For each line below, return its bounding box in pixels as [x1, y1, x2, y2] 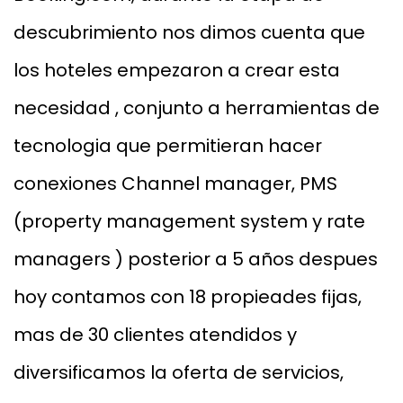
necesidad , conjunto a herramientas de [13, 95, 380, 121]
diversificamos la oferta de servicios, [13, 360, 344, 386]
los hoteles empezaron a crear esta [13, 58, 340, 84]
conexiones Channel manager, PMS [13, 171, 337, 197]
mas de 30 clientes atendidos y [13, 322, 297, 348]
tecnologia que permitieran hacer [13, 133, 322, 159]
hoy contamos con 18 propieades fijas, [13, 284, 362, 310]
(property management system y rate [13, 209, 365, 235]
